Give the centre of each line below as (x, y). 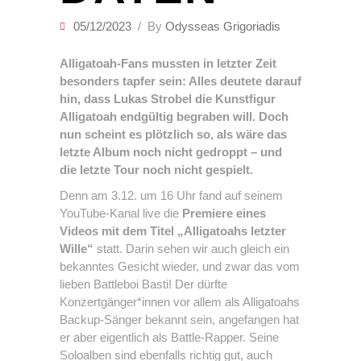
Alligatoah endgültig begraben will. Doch (174, 116)
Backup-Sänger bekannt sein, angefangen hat (179, 320)
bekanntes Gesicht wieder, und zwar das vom (180, 266)
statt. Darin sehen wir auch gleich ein (193, 249)
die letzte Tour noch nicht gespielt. (156, 170)
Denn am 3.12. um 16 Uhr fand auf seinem (171, 195)
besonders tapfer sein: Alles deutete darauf (180, 81)
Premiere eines (224, 213)
